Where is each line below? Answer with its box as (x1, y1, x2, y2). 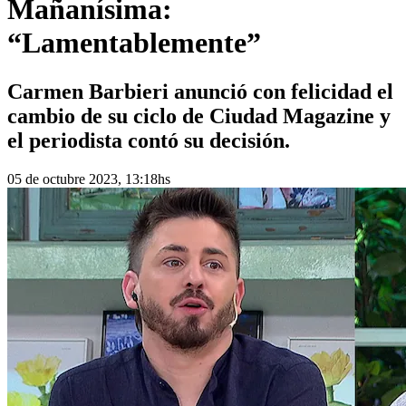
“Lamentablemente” (7, 26, 261, 60)
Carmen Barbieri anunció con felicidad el (7, 79, 393, 103)
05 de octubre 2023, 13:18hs (7, 170, 170, 187)
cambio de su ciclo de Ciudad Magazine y (7, 103, 391, 128)
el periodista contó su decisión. (7, 128, 290, 152)
